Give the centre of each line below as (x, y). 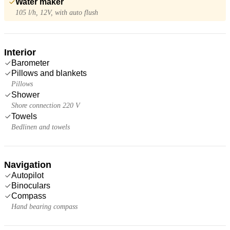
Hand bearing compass (44, 206)
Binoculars (31, 185)
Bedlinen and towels (41, 127)
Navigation (28, 165)
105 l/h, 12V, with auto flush (57, 12)
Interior (20, 52)
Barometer (30, 63)
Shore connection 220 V (46, 105)
